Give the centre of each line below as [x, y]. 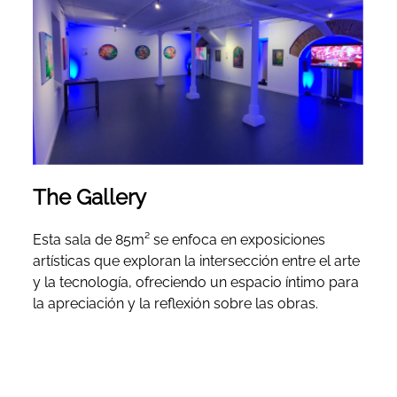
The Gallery [90, 198]
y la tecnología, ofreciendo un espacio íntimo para [196, 283]
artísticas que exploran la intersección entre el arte [197, 261]
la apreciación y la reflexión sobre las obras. [176, 304]
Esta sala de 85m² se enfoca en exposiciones [179, 240]
